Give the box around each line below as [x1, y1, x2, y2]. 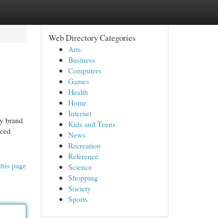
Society [68, 183, 91, 193]
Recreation [68, 140, 101, 150]
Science [68, 162, 92, 172]
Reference [68, 151, 98, 161]
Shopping [68, 172, 98, 182]
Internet [68, 108, 91, 118]
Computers [68, 65, 101, 75]
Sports [68, 194, 88, 204]
